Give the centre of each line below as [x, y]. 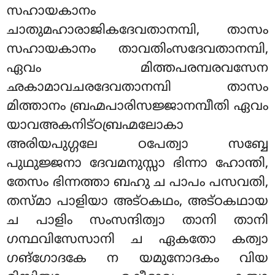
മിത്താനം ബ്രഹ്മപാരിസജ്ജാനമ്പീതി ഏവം [137, 107]
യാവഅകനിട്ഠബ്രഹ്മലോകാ [95, 126]
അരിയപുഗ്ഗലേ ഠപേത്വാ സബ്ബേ [137, 145]
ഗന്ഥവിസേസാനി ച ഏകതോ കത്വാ [137, 240]
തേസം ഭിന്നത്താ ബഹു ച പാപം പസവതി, [137, 183]
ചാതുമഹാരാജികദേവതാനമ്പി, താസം [137, 31]
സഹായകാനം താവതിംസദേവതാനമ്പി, [137, 50]
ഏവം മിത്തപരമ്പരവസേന [137, 69]
